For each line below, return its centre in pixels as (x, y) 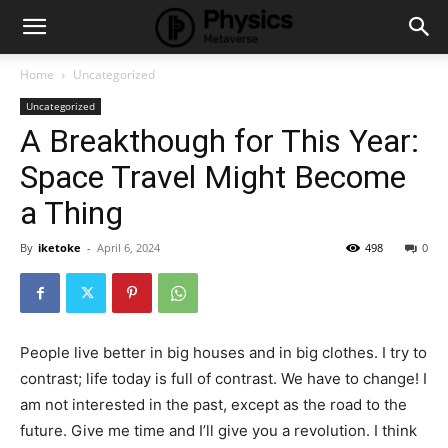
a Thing (71, 213)
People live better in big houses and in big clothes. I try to (223, 352)
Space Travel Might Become (213, 177)
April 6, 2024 (128, 247)
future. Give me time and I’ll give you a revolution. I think (218, 430)
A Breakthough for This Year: (219, 141)
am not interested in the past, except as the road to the (213, 404)
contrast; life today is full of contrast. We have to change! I (223, 378)
